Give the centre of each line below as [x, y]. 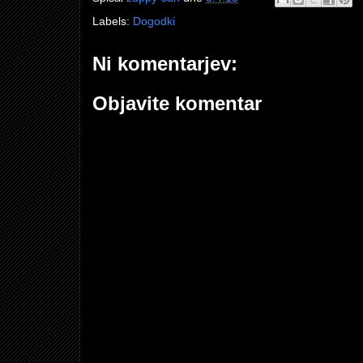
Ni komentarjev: [165, 64]
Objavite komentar [177, 104]
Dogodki [154, 21]
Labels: [113, 21]
